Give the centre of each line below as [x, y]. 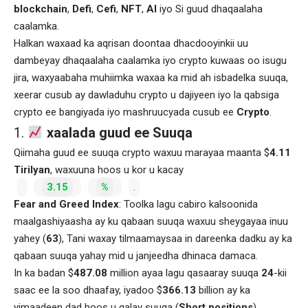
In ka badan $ [44, 273]
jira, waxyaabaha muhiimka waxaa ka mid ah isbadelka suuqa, [151, 78]
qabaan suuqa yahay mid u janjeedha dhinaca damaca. [136, 256]
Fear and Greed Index [66, 204]
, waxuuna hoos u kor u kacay [117, 170]
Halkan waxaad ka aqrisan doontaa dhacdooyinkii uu [131, 43]
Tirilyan [32, 170]
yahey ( [30, 239]
